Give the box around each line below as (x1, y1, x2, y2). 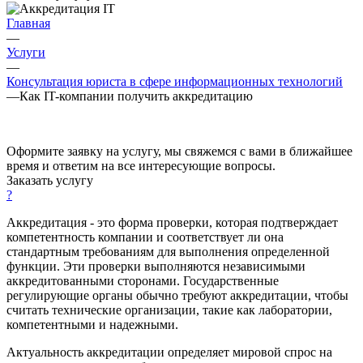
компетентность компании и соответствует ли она (6, 229, 284, 244)
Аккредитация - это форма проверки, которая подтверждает (6, 215, 338, 229)
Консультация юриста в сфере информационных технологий (6, 74, 343, 88)
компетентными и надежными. (6, 317, 178, 331)
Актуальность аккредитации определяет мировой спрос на (6, 344, 332, 359)
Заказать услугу (6, 173, 93, 187)
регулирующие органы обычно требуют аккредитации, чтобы (6, 288, 348, 302)
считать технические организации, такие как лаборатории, (6, 302, 332, 317)
